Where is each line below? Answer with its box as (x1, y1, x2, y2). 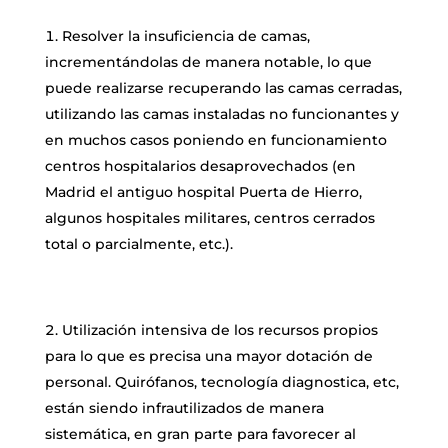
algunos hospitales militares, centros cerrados (44, 209, 375, 228)
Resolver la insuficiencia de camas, (61, 27, 310, 46)
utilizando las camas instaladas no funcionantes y (44, 105, 399, 124)
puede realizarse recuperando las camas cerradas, (44, 79, 402, 98)
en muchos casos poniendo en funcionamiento (44, 131, 387, 150)
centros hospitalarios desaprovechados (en (44, 157, 356, 176)
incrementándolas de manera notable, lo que (44, 53, 372, 72)
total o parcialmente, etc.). (44, 235, 233, 254)
